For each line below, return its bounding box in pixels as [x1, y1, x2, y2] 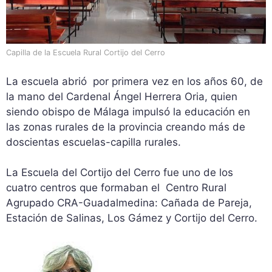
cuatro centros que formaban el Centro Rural [6, 182, 226, 194]
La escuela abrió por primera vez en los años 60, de [6, 75, 263, 87]
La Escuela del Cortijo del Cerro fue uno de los [6, 166, 233, 179]
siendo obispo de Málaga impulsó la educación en [6, 105, 250, 118]
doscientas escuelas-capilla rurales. [6, 135, 181, 148]
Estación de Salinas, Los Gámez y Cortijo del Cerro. [6, 212, 257, 225]
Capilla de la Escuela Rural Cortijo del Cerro [6, 48, 165, 58]
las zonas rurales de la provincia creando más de [6, 120, 245, 133]
